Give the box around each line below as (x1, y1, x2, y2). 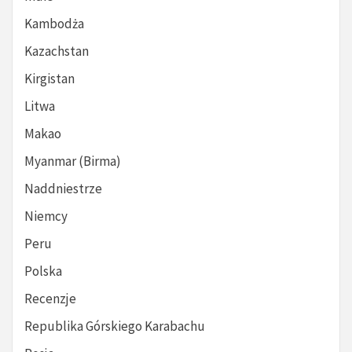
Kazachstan (24, 42, 89, 60)
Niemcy (24, 207, 68, 225)
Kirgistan (24, 70, 75, 88)
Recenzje (24, 290, 76, 308)
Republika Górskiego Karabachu (24, 317, 205, 335)
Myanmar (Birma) (24, 152, 121, 170)
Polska (24, 262, 62, 280)
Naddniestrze (24, 180, 102, 198)
